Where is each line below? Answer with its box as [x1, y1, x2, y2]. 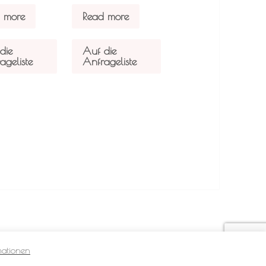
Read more [83, 9, 129, 23]
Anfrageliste [83, 55, 137, 68]
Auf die [83, 44, 117, 57]
